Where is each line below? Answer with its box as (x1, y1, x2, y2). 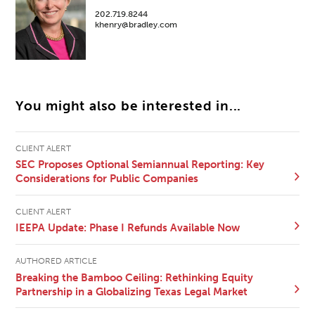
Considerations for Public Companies (15, 172, 199, 186)
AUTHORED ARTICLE (15, 255, 98, 266)
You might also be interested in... (15, 98, 242, 114)
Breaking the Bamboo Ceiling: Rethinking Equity (15, 271, 254, 284)
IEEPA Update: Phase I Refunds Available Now (15, 221, 240, 235)
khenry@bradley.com (95, 19, 178, 30)
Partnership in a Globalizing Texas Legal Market (15, 285, 248, 298)
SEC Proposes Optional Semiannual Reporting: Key (15, 158, 265, 172)
